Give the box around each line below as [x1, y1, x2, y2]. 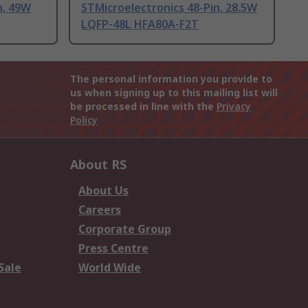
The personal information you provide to [70, 72, 272, 86]
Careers [78, 202, 121, 218]
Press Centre [78, 241, 148, 256]
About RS [70, 156, 126, 173]
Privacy [217, 100, 251, 113]
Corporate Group [78, 221, 171, 237]
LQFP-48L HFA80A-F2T [81, 16, 199, 32]
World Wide [78, 260, 141, 276]
